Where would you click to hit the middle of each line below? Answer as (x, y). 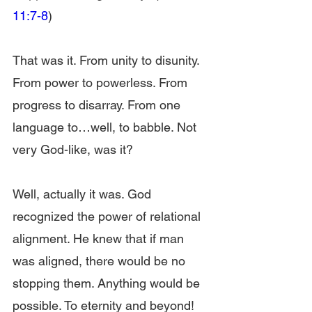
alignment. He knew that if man (100, 239)
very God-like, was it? (73, 149)
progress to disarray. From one (98, 105)
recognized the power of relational (108, 216)
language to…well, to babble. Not (106, 127)
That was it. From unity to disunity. (108, 60)
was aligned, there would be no (101, 261)
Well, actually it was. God (84, 194)
